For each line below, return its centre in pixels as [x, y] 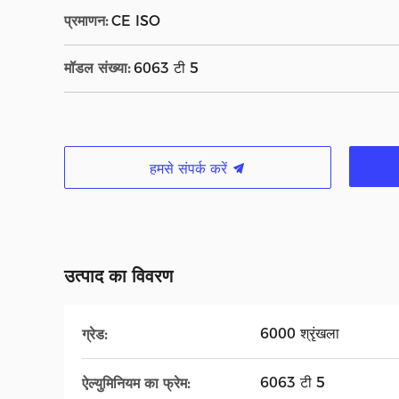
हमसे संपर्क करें [191, 169]
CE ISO [136, 21]
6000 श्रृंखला [300, 334]
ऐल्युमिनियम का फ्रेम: [136, 383]
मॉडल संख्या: [97, 68]
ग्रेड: [94, 334]
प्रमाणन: [86, 21]
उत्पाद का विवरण [118, 276]
